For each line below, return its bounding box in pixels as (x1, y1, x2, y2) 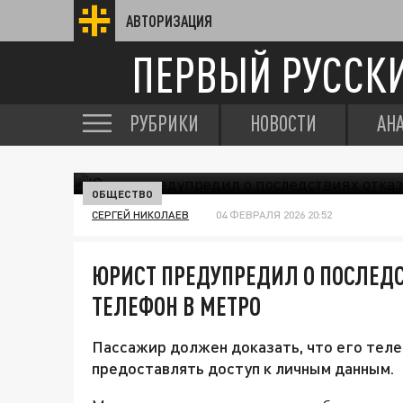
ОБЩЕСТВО (92, 187, 153, 200)
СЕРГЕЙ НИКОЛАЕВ (92, 208, 189, 221)
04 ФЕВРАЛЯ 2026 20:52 (216, 208, 332, 221)
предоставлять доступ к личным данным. (92, 358, 394, 378)
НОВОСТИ (250, 111, 317, 136)
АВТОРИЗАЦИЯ (126, 12, 212, 30)
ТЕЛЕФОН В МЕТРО (92, 291, 261, 321)
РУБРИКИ (130, 111, 199, 136)
